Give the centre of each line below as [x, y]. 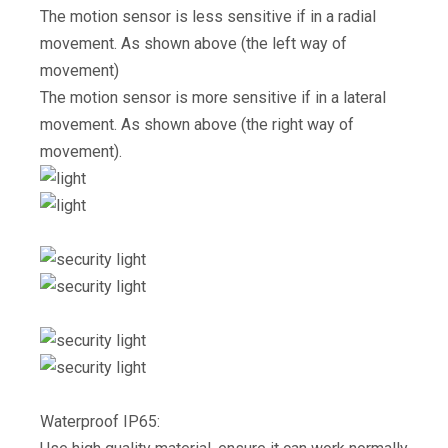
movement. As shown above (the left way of [193, 43]
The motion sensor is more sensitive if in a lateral [213, 97]
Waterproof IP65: [100, 421]
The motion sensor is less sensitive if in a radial [208, 16]
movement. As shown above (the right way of [197, 124]
